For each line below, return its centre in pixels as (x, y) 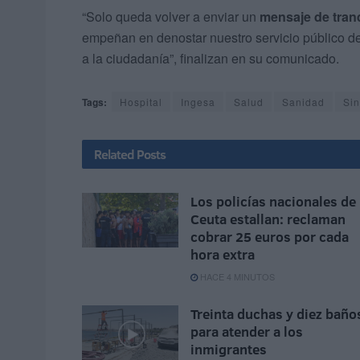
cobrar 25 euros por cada (270, 237)
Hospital (141, 102)
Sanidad (303, 102)
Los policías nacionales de (273, 202)
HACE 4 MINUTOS (236, 277)
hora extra (223, 255)
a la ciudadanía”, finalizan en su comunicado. (211, 59)
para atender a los (247, 332)
